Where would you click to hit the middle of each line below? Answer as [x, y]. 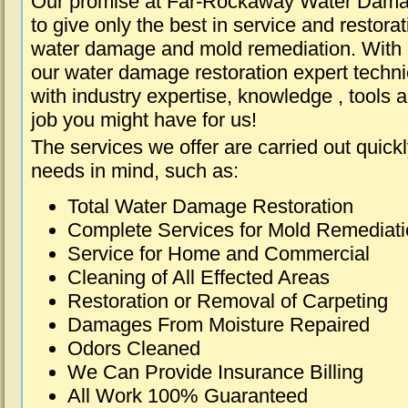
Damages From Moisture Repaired [219, 325]
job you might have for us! [144, 120]
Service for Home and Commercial [219, 254]
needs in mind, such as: [135, 171]
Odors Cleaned [134, 348]
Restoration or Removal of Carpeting [228, 301]
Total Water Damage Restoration [210, 206]
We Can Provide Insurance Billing [215, 372]
